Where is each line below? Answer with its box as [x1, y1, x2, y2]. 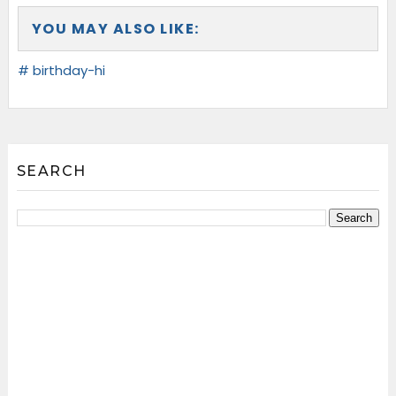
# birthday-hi [17, 61, 105, 80]
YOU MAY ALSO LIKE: [31, 19, 200, 40]
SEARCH [16, 163, 87, 180]
